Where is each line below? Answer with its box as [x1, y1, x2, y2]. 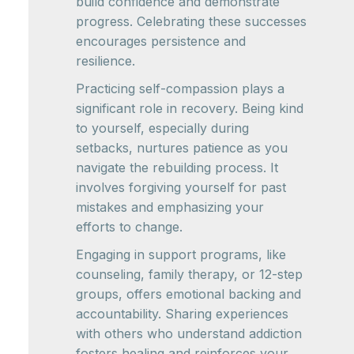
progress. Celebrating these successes [76, 13, 307, 30]
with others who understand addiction [76, 326, 302, 342]
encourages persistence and [76, 33, 246, 50]
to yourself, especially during [76, 120, 249, 137]
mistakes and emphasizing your [76, 199, 264, 216]
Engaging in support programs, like [76, 247, 286, 263]
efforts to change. [76, 219, 183, 235]
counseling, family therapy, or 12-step [76, 266, 303, 283]
